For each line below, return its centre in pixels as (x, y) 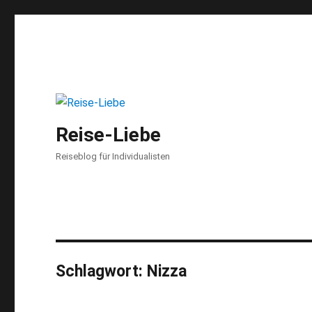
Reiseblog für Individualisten (113, 156)
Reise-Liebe (109, 134)
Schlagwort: (102, 271)
